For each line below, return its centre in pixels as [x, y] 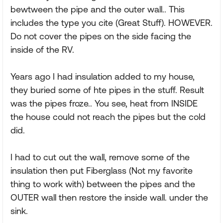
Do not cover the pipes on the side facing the [101, 36]
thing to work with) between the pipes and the [103, 184]
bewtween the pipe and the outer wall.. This [98, 9]
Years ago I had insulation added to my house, [103, 76]
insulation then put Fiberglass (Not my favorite [102, 170]
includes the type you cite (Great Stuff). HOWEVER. [111, 23]
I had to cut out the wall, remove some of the [100, 157]
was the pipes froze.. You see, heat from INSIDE [104, 103]
